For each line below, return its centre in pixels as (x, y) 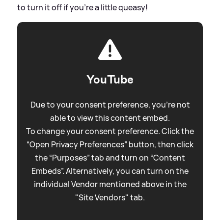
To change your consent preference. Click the (110, 131)
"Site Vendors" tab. (110, 197)
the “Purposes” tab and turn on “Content (110, 157)
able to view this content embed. (110, 118)
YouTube (110, 79)
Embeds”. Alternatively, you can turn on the (110, 171)
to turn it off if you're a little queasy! (82, 7)
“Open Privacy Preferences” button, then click (110, 144)
